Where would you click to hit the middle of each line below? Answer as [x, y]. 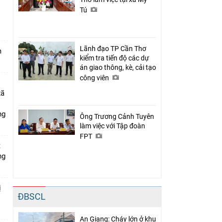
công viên [95, 78]
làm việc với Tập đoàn [112, 126]
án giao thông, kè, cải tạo [118, 67]
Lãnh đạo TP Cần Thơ [113, 48]
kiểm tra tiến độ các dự [114, 58]
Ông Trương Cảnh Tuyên [117, 116]
